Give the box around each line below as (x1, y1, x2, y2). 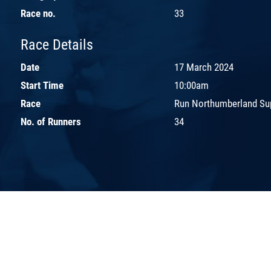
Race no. (21, 7, 56, 19)
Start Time (21, 79, 64, 91)
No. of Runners (21, 115, 81, 128)
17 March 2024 (174, 60, 233, 73)
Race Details (21, 36, 93, 53)
